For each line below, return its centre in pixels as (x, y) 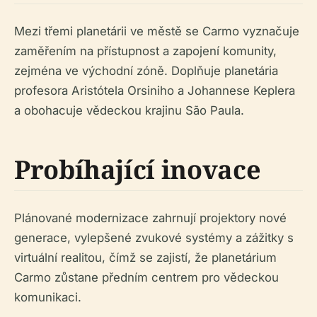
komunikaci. (48, 297)
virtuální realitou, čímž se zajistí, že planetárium (145, 258)
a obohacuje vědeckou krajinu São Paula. (129, 110)
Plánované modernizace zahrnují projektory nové (150, 218)
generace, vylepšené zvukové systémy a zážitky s (154, 238)
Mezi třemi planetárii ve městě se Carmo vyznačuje (157, 31)
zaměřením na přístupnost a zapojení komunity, (145, 51)
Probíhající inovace (138, 169)
